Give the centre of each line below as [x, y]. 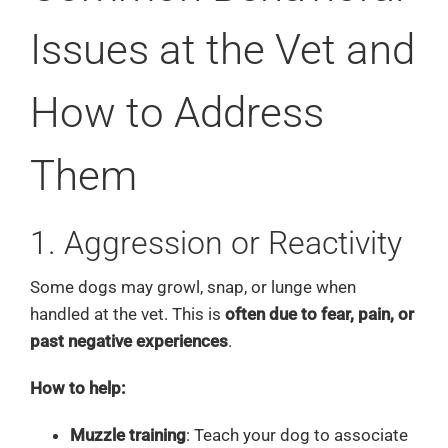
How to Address [176, 112]
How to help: [77, 387]
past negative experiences [128, 340]
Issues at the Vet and [222, 49]
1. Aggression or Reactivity [215, 243]
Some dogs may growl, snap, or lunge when [192, 286]
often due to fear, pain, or [319, 313]
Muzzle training [127, 434]
